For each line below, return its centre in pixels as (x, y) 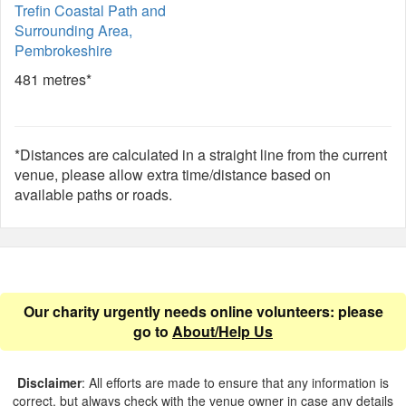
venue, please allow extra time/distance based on (173, 174)
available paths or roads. (93, 194)
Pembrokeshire (63, 50)
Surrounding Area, (73, 30)
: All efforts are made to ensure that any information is (235, 382)
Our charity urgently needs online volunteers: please (203, 311)
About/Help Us (222, 331)
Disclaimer (49, 382)
